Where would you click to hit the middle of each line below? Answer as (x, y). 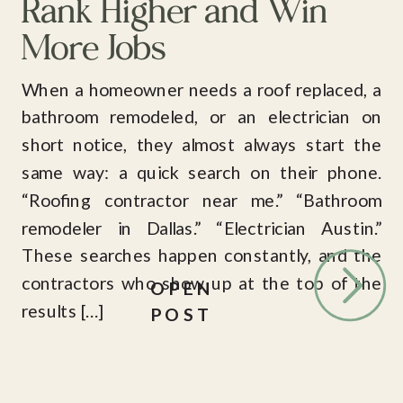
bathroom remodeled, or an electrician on (201, 116)
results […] (62, 310)
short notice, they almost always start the (201, 144)
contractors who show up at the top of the (201, 283)
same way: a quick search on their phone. (201, 172)
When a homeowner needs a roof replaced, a (201, 89)
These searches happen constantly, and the (201, 255)
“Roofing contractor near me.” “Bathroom (201, 199)
